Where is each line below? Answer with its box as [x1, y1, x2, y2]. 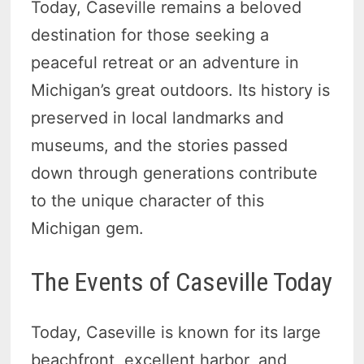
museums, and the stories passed [31, 135, 288, 155]
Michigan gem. [31, 218, 145, 238]
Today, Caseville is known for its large [31, 323, 322, 343]
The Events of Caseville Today [31, 266, 333, 297]
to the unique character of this [31, 190, 265, 210]
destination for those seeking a [31, 24, 270, 45]
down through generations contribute [31, 162, 318, 183]
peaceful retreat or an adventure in [31, 52, 300, 72]
